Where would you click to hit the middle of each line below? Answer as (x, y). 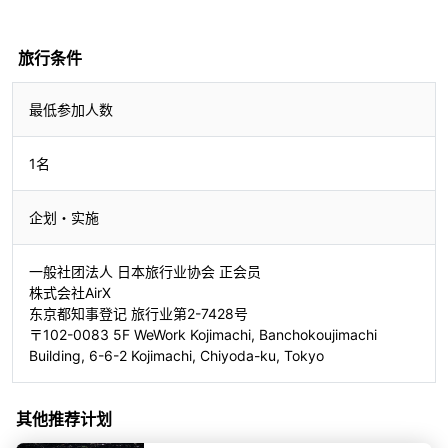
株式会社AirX (70, 292)
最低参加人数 (71, 109)
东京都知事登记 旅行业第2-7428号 (138, 313)
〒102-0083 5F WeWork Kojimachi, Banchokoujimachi (203, 334)
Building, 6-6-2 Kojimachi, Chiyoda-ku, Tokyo (176, 355)
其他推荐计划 (64, 418)
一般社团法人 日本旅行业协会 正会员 (145, 271)
